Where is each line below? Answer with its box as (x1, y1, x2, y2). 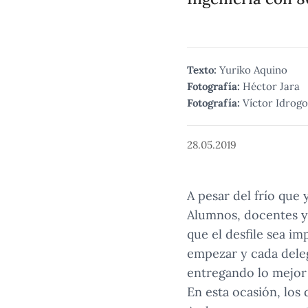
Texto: (187, 63, 217, 76)
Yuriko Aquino (219, 63, 287, 76)
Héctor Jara (243, 80, 300, 93)
